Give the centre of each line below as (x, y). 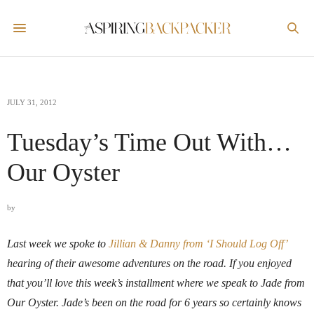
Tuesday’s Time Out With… (149, 142)
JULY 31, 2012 (32, 102)
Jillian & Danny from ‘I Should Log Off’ (198, 244)
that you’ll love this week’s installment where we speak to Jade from (156, 283)
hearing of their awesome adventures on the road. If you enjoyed (149, 263)
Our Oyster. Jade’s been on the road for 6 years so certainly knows (154, 302)
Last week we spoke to (58, 244)
